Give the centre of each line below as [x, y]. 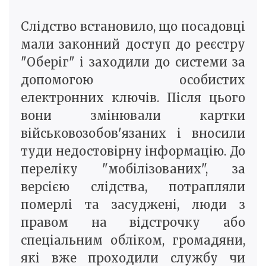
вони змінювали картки [133, 115]
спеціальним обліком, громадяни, [133, 240]
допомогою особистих [133, 80]
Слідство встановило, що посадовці [133, 26]
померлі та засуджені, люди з [133, 204]
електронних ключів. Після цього [133, 97]
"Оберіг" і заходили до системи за [133, 62]
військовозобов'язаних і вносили [133, 133]
